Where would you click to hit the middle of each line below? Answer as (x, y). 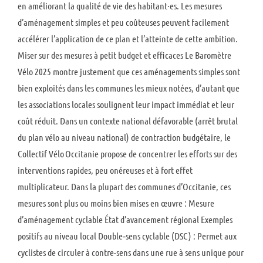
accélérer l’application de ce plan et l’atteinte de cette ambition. (128, 38)
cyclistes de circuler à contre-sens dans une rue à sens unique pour (131, 252)
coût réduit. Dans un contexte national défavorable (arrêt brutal (128, 120)
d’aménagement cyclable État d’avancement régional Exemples (125, 219)
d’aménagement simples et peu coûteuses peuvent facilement (123, 22)
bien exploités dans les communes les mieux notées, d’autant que (129, 87)
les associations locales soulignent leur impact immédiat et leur (126, 104)
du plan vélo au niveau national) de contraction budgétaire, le (124, 137)
